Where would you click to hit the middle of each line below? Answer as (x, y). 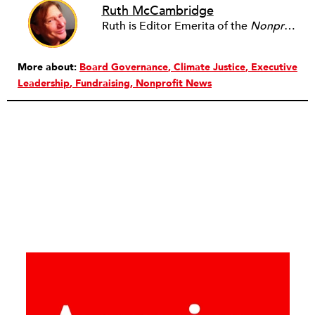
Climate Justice (210, 67)
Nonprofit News (174, 83)
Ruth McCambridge (157, 11)
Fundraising (103, 83)
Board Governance (124, 67)
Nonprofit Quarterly (267, 26)
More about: (49, 67)
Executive (274, 67)
